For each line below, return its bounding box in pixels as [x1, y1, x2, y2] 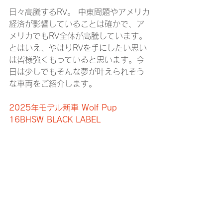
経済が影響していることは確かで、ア [9, 20, 144, 28]
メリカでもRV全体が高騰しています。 [9, 32, 150, 40]
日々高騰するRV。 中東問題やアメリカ [9, 8, 150, 16]
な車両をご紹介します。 [9, 80, 97, 88]
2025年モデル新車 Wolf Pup [9, 104, 120, 112]
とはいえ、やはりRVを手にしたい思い [9, 44, 147, 52]
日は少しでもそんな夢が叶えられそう [9, 68, 144, 76]
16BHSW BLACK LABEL [9, 115, 101, 124]
